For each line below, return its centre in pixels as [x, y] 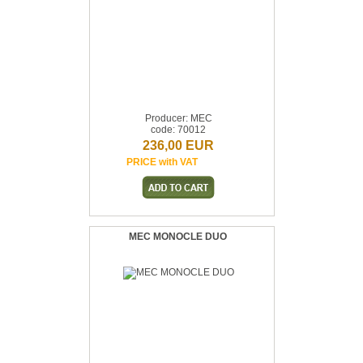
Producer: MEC [178, 118]
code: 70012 [178, 130]
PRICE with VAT [162, 162]
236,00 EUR [178, 145]
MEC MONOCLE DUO [177, 237]
